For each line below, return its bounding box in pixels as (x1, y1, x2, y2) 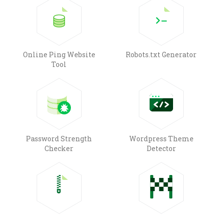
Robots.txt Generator (126, 50, 197, 59)
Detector (146, 144, 176, 153)
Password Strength (26, 134, 92, 143)
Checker (44, 144, 73, 153)
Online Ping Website (22, 50, 95, 59)
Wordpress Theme (129, 134, 194, 143)
